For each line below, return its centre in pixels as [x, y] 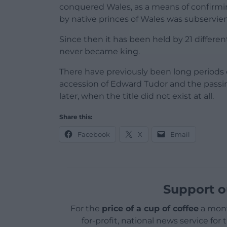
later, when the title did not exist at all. [137, 96]
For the [86, 209]
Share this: [76, 117]
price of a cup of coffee [150, 209]
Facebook [94, 135]
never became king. [100, 52]
